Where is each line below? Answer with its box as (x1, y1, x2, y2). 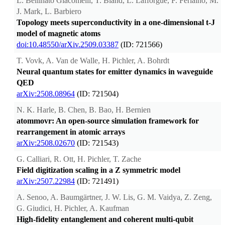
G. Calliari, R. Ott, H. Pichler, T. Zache (17, 155, 141, 164)
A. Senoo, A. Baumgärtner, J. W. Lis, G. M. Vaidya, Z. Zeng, (17, 193, 212, 202)
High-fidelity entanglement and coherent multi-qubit (17, 215, 193, 224)
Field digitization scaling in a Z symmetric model (17, 166, 180, 175)
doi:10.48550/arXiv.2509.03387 (17, 40, 119, 49)
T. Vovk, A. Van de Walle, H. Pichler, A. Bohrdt (17, 56, 169, 65)
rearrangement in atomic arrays (17, 128, 125, 137)
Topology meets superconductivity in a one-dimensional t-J (17, 18, 215, 27)
